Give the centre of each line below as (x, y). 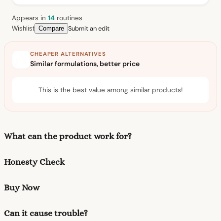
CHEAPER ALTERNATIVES (68, 54)
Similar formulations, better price (85, 64)
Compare (51, 29)
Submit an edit (89, 28)
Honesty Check (34, 162)
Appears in (30, 18)
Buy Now (22, 188)
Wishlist (23, 29)
